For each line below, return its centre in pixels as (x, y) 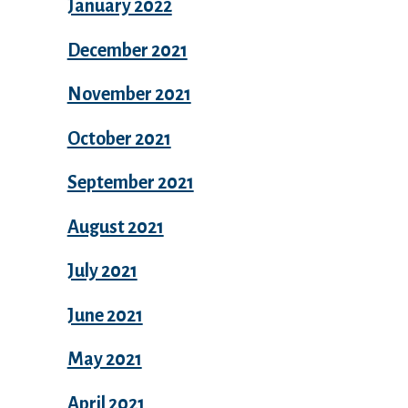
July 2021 (102, 271)
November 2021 (129, 94)
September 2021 (130, 183)
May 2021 (104, 359)
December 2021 (127, 50)
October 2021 (119, 138)
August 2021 (115, 226)
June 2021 (105, 315)
